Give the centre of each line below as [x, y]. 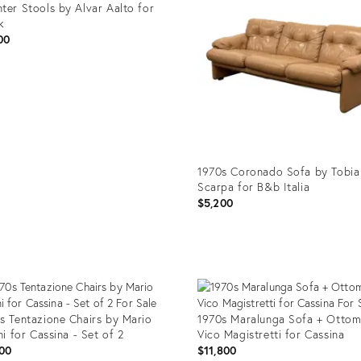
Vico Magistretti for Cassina [271, 334]
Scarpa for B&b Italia [253, 186]
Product [216, 267]
